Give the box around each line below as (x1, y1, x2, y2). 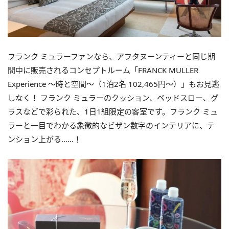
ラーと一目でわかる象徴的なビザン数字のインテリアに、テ (8, 120, 215, 130)
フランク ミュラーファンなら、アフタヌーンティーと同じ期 (8, 51, 215, 61)
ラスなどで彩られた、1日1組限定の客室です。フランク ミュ (8, 106, 218, 117)
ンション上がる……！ (8, 133, 81, 144)
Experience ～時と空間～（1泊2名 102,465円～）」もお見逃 (8, 78, 219, 89)
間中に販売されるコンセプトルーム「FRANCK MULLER (8, 64, 198, 75)
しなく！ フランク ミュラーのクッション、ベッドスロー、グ (8, 92, 218, 103)
